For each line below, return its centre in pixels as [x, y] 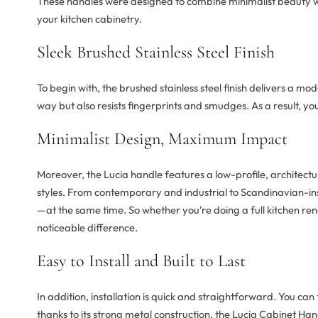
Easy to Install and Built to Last [141, 261]
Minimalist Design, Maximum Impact [162, 139]
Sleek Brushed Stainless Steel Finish [156, 53]
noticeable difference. [87, 228]
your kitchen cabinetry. [89, 19]
